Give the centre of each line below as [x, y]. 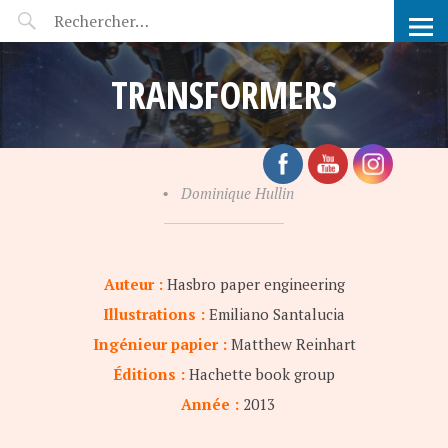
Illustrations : [154, 314]
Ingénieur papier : [159, 344]
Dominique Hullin [237, 193]
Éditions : [149, 374]
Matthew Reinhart [293, 344]
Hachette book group [262, 374]
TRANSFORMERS [224, 94]
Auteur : [133, 284]
